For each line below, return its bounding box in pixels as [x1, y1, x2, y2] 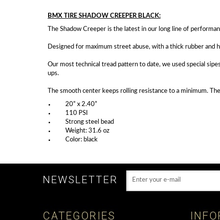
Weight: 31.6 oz [55, 127, 110, 134]
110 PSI [55, 110, 88, 116]
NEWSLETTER [43, 173, 118, 186]
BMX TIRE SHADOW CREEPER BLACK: [48, 12, 161, 19]
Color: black [55, 136, 98, 143]
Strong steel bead [55, 118, 114, 125]
